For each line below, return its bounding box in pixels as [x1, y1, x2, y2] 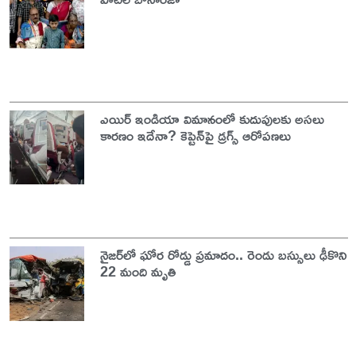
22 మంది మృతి [99, 257, 176, 285]
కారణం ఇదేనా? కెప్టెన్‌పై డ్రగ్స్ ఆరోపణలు [99, 121, 291, 149]
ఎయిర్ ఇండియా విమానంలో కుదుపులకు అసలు [99, 104, 324, 132]
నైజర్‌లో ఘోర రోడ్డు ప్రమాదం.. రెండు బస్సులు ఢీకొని [99, 241, 347, 269]
